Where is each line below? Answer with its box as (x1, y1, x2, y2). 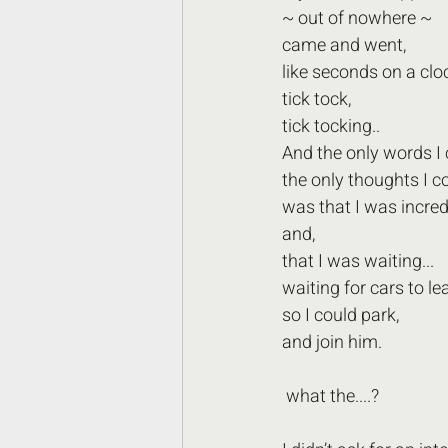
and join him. (282, 329, 386, 356)
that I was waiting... (282, 248, 434, 275)
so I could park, (282, 302, 399, 329)
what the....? (286, 383, 379, 410)
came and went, (282, 32, 406, 59)
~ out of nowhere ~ (282, 5, 440, 32)
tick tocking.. (282, 113, 380, 140)
